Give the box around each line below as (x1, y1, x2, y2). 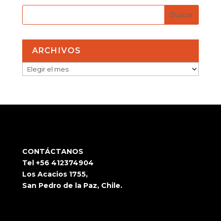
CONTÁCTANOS (22, 147, 83, 156)
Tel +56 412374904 (22, 158, 94, 167)
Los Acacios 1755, (22, 169, 88, 179)
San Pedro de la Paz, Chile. (22, 181, 122, 190)
